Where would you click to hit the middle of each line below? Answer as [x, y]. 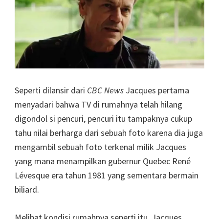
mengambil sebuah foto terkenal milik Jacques [100, 147]
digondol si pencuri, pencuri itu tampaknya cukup [103, 118]
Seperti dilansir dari [51, 90]
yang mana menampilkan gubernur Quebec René [103, 161]
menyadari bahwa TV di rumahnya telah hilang [99, 104]
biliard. [27, 189]
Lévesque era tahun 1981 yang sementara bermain [107, 175]
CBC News [106, 90]
